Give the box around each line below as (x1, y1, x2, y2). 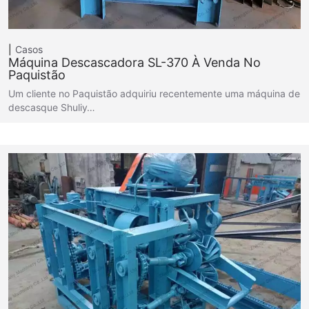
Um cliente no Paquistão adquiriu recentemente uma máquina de (8, 87, 300, 99)
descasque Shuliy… (8, 101, 95, 113)
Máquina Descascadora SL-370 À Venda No (8, 54, 261, 70)
